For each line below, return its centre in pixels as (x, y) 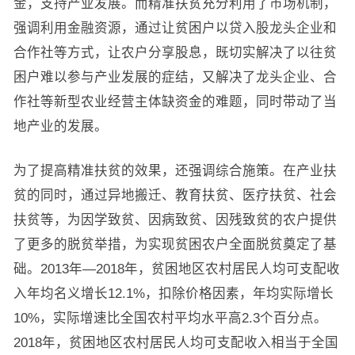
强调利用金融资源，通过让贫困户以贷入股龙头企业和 (175, 28)
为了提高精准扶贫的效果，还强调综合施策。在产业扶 (175, 170)
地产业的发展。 (60, 126)
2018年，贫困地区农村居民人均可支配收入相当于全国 (176, 342)
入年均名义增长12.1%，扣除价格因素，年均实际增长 (173, 293)
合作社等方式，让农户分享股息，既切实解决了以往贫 (175, 52)
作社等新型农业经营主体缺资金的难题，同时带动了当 (175, 101)
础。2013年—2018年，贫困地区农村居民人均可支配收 (176, 269)
